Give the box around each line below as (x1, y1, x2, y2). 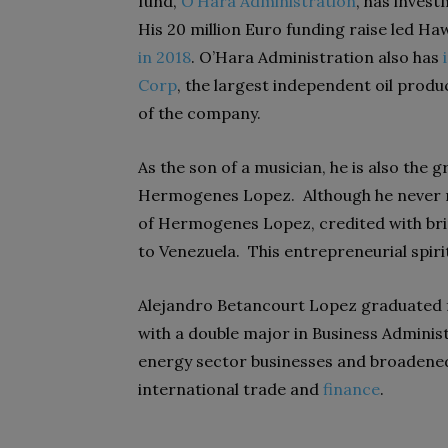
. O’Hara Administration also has (191, 47, 443, 67)
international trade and (138, 379, 323, 399)
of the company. (138, 103, 261, 123)
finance (323, 379, 380, 399)
